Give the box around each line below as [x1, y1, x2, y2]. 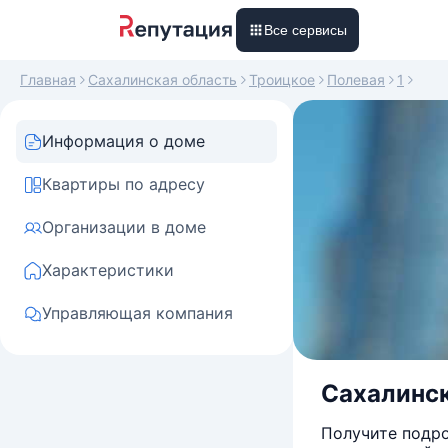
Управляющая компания [42, 303, 233, 323]
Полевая [327, 71, 385, 88]
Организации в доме [42, 217, 206, 237]
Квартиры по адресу [42, 174, 205, 194]
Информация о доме [42, 131, 205, 151]
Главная [20, 71, 76, 88]
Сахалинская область [88, 71, 237, 88]
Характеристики [42, 260, 174, 280]
